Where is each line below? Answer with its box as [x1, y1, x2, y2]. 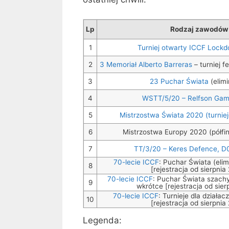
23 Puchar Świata [150, 77, 209, 86]
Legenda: [83, 215, 122, 226]
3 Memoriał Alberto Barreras [100, 60, 192, 69]
